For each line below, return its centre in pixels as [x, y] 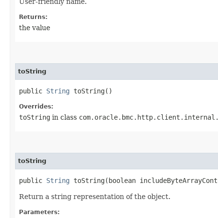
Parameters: [39, 212]
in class [64, 117]
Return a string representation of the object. [95, 196]
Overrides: [36, 106]
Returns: [33, 17]
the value [35, 27]
